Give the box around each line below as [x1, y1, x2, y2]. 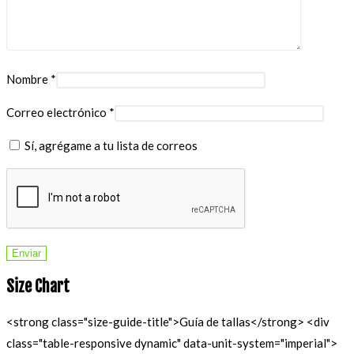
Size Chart [6, 277, 70, 297]
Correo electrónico [6, 104, 109, 119]
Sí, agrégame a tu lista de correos [22, 137, 198, 153]
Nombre [6, 71, 51, 86]
